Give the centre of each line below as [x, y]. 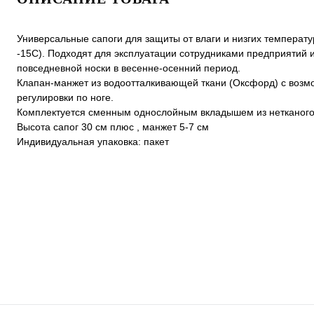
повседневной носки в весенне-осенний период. [129, 68]
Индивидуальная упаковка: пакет [93, 142]
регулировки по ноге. [65, 98]
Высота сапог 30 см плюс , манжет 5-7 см [113, 127]
